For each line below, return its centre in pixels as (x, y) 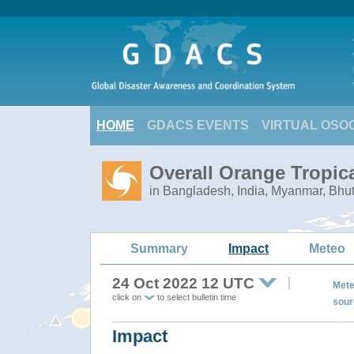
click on (128, 297)
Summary (159, 248)
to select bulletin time (196, 297)
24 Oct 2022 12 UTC (183, 283)
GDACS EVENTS (198, 125)
